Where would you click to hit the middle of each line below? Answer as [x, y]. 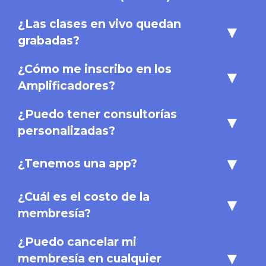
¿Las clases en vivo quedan [99, 23]
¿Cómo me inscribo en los [95, 69]
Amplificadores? [66, 85]
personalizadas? [66, 130]
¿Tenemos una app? [77, 164]
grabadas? [49, 40]
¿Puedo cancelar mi [77, 241]
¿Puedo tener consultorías [97, 114]
